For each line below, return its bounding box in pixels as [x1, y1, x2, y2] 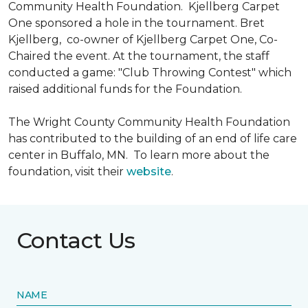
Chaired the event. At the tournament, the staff [8, 49, 269, 63]
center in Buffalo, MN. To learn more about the [8, 148, 269, 162]
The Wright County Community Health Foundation [8, 115, 290, 129]
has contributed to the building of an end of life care [8, 132, 297, 145]
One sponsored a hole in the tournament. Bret [8, 16, 265, 30]
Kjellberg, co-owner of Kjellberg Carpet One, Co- [8, 33, 278, 46]
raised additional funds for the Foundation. [8, 82, 242, 96]
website [126, 165, 171, 178]
